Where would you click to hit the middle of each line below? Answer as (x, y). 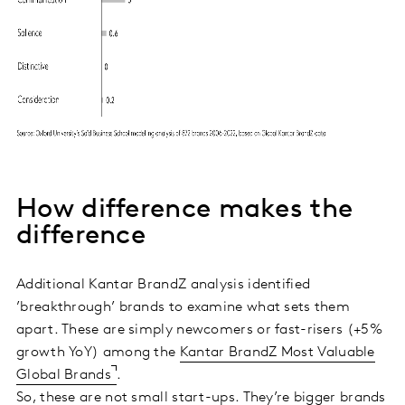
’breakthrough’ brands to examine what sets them (184, 307)
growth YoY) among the (98, 352)
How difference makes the (185, 210)
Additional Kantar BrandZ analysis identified (164, 284)
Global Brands (64, 375)
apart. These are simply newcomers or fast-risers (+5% (199, 330)
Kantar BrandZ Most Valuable (277, 352)
